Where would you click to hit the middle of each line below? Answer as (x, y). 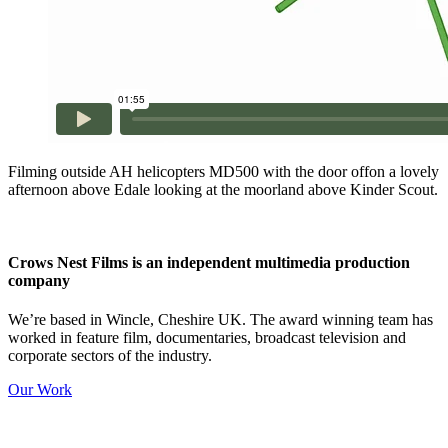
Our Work (40, 390)
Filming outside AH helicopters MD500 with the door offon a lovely (223, 171)
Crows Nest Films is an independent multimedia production (209, 263)
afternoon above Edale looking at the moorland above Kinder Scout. (223, 189)
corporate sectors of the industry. (110, 356)
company (39, 281)
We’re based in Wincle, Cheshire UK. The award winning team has (220, 320)
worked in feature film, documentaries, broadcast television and (207, 338)
